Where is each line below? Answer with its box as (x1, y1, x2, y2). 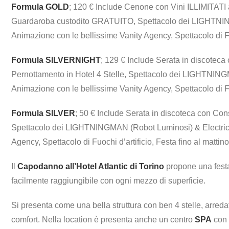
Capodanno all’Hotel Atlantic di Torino (17, 162, 164, 171)
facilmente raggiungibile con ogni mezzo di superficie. (11, 176, 205, 185)
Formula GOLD (11, 2, 69, 11)
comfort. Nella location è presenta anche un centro (11, 215, 195, 224)
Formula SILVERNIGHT (11, 55, 101, 64)
